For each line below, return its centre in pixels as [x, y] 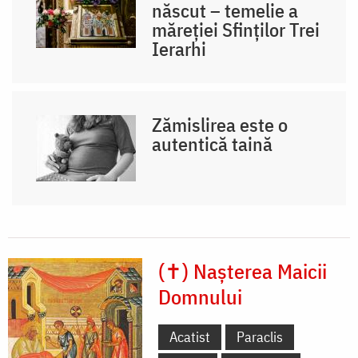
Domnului [200, 296]
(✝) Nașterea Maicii [243, 270]
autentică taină [213, 143]
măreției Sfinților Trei [236, 29]
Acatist [190, 336]
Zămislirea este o [220, 124]
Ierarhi [179, 48]
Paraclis [260, 336]
